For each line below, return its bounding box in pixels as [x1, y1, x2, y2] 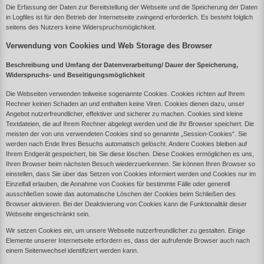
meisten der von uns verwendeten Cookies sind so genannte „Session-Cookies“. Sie [6, 130, 247, 137]
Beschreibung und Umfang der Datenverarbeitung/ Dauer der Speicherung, [6, 61, 238, 69]
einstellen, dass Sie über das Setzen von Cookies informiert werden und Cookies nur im [6, 170, 256, 177]
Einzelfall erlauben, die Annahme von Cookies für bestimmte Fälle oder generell [6, 180, 230, 187]
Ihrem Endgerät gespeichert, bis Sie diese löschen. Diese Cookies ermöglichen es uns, [6, 150, 254, 157]
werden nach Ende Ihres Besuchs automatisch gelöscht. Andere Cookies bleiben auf [6, 140, 247, 147]
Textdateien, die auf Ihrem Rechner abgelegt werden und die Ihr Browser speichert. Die [6, 120, 254, 127]
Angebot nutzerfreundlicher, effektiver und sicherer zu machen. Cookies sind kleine [6, 110, 243, 117]
